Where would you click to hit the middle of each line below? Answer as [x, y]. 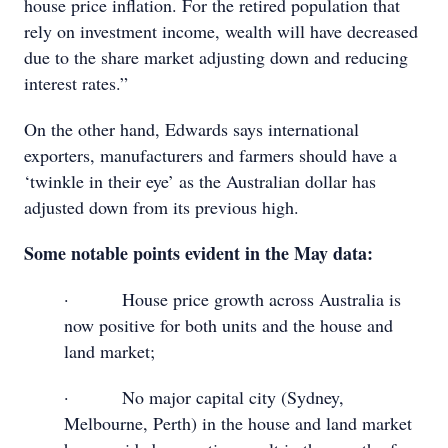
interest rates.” [76, 83]
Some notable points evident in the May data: [198, 253]
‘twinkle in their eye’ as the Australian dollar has [200, 181]
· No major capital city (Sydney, [204, 397]
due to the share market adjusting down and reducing [216, 57]
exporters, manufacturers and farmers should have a [210, 155]
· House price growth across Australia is [232, 299]
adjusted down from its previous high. [161, 207]
